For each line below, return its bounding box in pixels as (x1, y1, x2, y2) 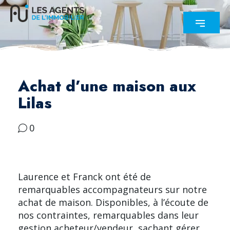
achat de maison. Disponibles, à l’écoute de (18, 196, 208, 208)
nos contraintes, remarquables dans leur (18, 208, 199, 221)
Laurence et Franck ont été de (18, 170, 151, 183)
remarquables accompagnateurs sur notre (18, 183, 207, 196)
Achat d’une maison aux (18, 74, 196, 97)
